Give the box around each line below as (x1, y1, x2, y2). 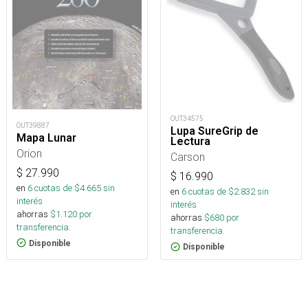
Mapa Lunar (16, 131, 76, 144)
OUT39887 (16, 120, 49, 130)
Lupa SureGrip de (170, 124, 258, 138)
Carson (170, 150, 205, 164)
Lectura (170, 135, 210, 148)
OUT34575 (170, 114, 203, 124)
